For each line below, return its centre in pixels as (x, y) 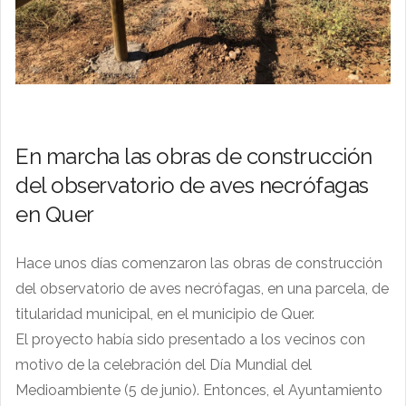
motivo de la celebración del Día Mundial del (164, 365)
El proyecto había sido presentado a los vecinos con (190, 340)
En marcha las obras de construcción (194, 157)
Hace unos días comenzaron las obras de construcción (199, 264)
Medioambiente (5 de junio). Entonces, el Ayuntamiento (199, 391)
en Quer (55, 215)
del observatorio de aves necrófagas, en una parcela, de (202, 289)
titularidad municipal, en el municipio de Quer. (165, 314)
